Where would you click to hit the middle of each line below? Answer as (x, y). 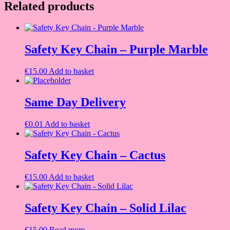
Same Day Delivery (75, 102)
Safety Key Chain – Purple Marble (116, 50)
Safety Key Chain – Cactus (95, 155)
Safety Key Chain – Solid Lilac (106, 208)
